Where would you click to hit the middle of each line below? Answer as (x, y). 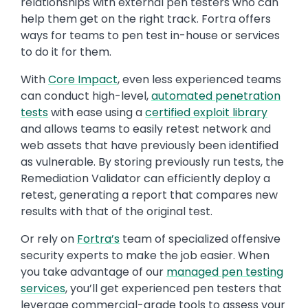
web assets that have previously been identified (150, 146)
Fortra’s (98, 239)
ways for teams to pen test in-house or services (150, 36)
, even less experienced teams (199, 80)
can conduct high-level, (86, 96)
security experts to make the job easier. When (145, 256)
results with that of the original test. (117, 212)
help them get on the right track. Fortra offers (146, 19)
